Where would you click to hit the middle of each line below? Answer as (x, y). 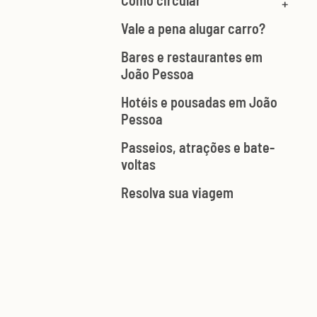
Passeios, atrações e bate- (198, 148)
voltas (138, 165)
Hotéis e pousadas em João (199, 102)
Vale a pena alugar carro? (193, 29)
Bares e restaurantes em (192, 57)
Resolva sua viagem (177, 193)
